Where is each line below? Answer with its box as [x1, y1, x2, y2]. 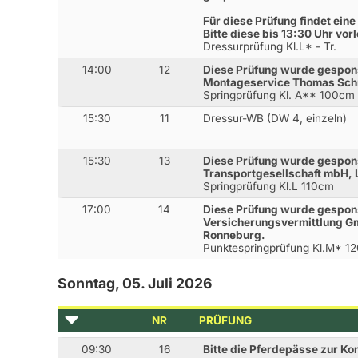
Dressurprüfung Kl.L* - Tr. [203, 39, 337, 53]
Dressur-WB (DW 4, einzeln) [203, 111, 348, 125]
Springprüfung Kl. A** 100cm [203, 88, 356, 101]
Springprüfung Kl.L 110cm [203, 180, 335, 193]
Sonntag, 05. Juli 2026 [58, 275, 212, 292]
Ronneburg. [203, 229, 266, 242]
